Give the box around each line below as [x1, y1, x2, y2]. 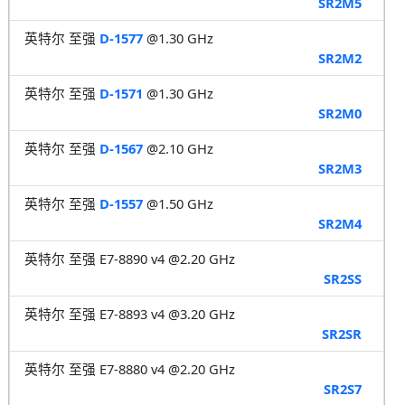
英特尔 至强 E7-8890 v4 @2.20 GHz [24, 249, 235, 268]
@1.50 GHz [142, 193, 213, 212]
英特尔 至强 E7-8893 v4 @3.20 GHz [24, 304, 235, 323]
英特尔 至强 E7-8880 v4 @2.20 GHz [24, 359, 235, 378]
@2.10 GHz [142, 138, 213, 157]
